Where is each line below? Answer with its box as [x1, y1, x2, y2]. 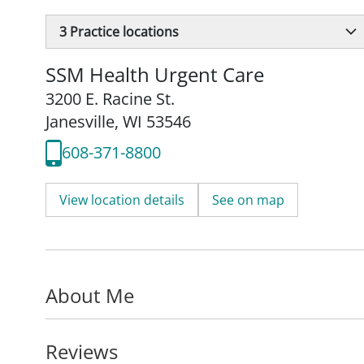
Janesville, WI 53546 [45, 110, 191, 132]
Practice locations [67, 22, 179, 41]
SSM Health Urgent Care [45, 60, 264, 88]
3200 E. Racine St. [45, 87, 175, 110]
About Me [45, 281, 134, 309]
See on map [212, 190, 284, 209]
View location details [59, 190, 184, 209]
